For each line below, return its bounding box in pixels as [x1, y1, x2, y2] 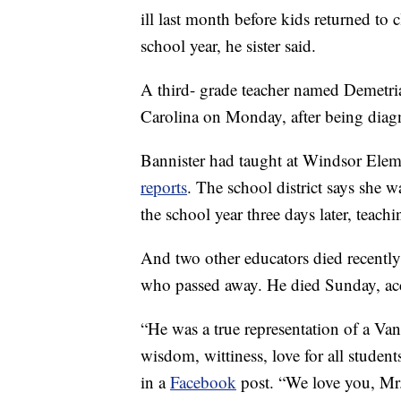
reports [141, 175, 187, 198]
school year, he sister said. [141, 33, 316, 56]
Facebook [170, 370, 236, 393]
